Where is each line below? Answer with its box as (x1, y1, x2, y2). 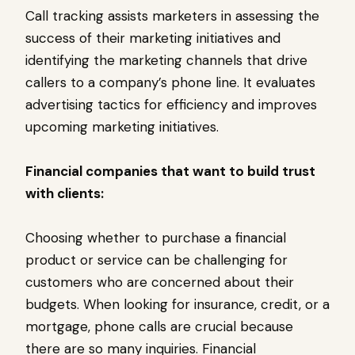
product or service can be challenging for (25, 251, 288, 269)
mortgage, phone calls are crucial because (25, 318, 293, 336)
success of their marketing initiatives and (25, 29, 281, 48)
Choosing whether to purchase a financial (25, 229, 286, 247)
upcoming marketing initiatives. (25, 118, 219, 136)
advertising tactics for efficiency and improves (25, 96, 317, 114)
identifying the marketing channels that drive (25, 52, 307, 70)
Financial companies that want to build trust (25, 162, 315, 181)
